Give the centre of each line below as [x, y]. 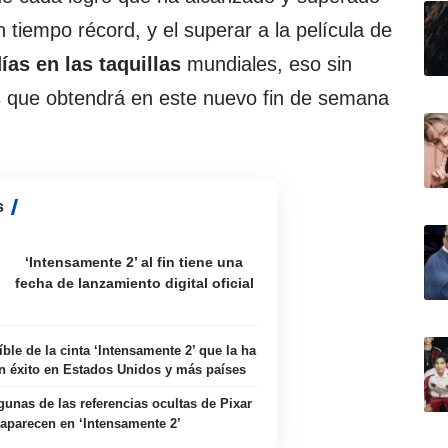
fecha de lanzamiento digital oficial [134, 282]
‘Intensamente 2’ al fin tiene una [134, 261]
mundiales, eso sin [266, 64]
